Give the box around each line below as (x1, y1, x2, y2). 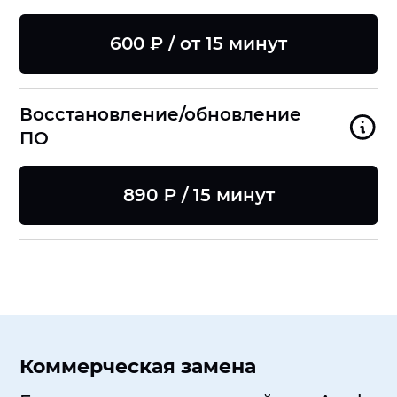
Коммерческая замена (19, 353, 257, 378)
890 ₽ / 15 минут (122, 184, 275, 206)
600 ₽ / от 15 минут (110, 32, 287, 54)
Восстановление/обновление (19, 104, 302, 126)
